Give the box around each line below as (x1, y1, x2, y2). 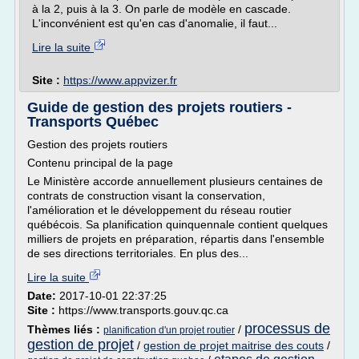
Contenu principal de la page (27, 156, 173, 169)
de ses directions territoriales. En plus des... (27, 247, 248, 260)
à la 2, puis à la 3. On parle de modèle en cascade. (32, 2, 291, 15)
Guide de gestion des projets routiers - (27, 99, 292, 115)
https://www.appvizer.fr (63, 74, 177, 87)
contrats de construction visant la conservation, (27, 189, 265, 202)
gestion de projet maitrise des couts (143, 339, 324, 352)
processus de (244, 321, 330, 337)
